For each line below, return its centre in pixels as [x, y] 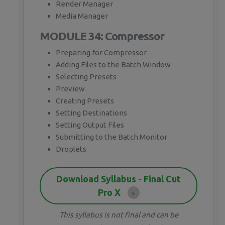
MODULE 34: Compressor [102, 36]
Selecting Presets [86, 77]
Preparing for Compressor [101, 53]
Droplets [71, 149]
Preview [70, 89]
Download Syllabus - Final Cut [119, 179]
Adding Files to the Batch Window [113, 65]
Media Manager [82, 16]
